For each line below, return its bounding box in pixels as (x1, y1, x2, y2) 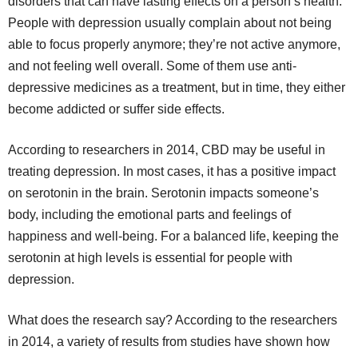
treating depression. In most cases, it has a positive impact (8, 164, 336, 178)
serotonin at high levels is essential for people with (8, 250, 292, 265)
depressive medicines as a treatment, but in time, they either (8, 80, 345, 94)
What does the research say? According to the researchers (8, 312, 337, 327)
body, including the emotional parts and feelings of (8, 207, 291, 221)
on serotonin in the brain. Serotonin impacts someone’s (8, 185, 319, 200)
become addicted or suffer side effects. (8, 101, 225, 116)
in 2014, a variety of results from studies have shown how (8, 334, 330, 348)
